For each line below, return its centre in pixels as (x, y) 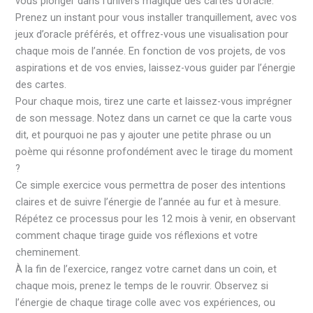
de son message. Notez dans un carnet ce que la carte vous (154, 118)
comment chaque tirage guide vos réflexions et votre (137, 236)
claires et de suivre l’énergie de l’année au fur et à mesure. (148, 202)
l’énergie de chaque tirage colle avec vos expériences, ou (146, 303)
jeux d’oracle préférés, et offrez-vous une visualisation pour (152, 35)
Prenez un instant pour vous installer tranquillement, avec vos (156, 18)
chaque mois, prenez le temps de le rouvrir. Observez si (142, 286)
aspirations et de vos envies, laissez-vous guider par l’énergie (156, 68)
